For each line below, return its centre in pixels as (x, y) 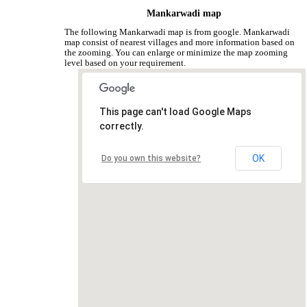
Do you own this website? (151, 159)
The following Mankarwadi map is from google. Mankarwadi (177, 32)
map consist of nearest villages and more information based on (180, 42)
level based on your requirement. (125, 63)
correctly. (122, 126)
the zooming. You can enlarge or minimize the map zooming (176, 52)
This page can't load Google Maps (176, 112)
